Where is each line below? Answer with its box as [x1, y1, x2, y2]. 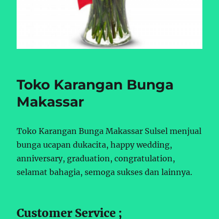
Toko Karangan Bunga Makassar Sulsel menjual [17, 126, 202, 136]
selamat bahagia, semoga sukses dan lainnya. [17, 167, 193, 177]
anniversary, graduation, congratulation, [17, 153, 175, 163]
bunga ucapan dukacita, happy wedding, [17, 139, 173, 150]
